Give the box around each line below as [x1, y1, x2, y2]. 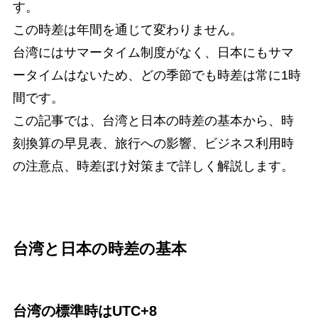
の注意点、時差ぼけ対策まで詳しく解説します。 [12, 159, 294, 174]
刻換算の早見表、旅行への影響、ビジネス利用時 [12, 136, 294, 151]
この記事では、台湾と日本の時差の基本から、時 [12, 114, 294, 128]
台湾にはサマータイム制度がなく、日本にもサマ [12, 45, 294, 60]
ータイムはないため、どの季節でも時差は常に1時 [12, 68, 301, 83]
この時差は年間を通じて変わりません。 [12, 23, 243, 38]
